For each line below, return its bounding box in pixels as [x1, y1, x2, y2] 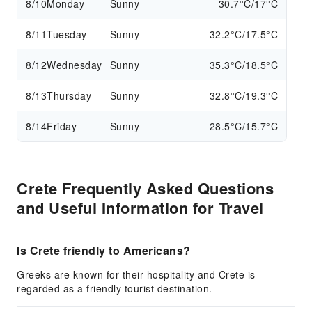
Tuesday [47, 27, 87, 41]
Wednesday [47, 58, 102, 72]
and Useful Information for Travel [17, 196, 264, 219]
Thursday [47, 88, 91, 102]
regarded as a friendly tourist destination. [17, 281, 212, 295]
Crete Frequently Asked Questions [17, 177, 274, 199]
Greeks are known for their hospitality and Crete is [17, 267, 256, 281]
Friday [47, 119, 77, 133]
